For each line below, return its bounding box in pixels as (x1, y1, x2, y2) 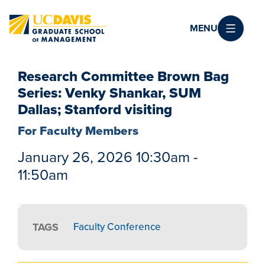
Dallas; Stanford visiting (18, 101, 172, 118)
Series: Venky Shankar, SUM (18, 85, 201, 102)
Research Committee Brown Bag (18, 68, 229, 85)
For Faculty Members (18, 123, 138, 138)
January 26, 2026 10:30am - (18, 148, 198, 166)
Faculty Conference (73, 220, 161, 233)
